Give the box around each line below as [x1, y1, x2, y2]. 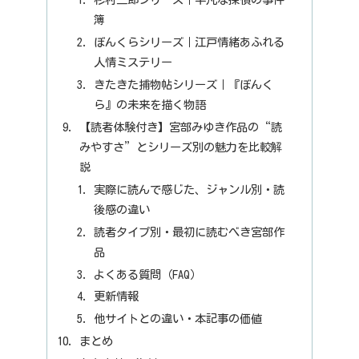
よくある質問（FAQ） [93, 268, 201, 280]
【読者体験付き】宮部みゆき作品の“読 [79, 120, 283, 133]
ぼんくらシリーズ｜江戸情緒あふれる [93, 36, 284, 49]
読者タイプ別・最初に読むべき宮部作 [93, 225, 284, 238]
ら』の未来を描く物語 [93, 99, 206, 111]
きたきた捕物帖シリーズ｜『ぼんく [93, 79, 273, 91]
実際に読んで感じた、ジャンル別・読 [93, 183, 284, 196]
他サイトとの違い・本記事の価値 [93, 313, 262, 325]
